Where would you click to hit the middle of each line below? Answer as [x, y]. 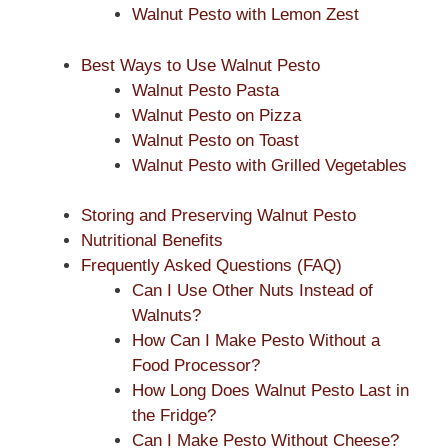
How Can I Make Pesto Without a [256, 341]
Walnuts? [166, 316]
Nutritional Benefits [152, 241]
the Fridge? [174, 416]
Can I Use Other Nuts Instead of [252, 291]
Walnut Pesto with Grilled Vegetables [269, 165]
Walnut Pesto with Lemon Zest [245, 15]
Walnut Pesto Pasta [205, 90]
